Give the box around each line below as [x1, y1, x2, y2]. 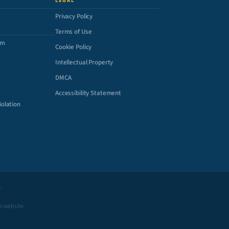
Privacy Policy [55, 12, 93, 21]
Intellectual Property [55, 58, 113, 67]
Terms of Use [55, 27, 92, 36]
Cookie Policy [55, 42, 92, 52]
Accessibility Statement [55, 88, 122, 98]
